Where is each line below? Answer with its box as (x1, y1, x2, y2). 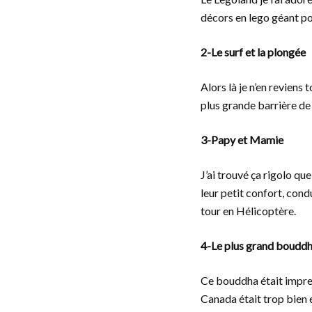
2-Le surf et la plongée (201, 45, 306, 58)
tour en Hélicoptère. (201, 204, 296, 217)
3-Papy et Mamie (201, 133, 283, 146)
